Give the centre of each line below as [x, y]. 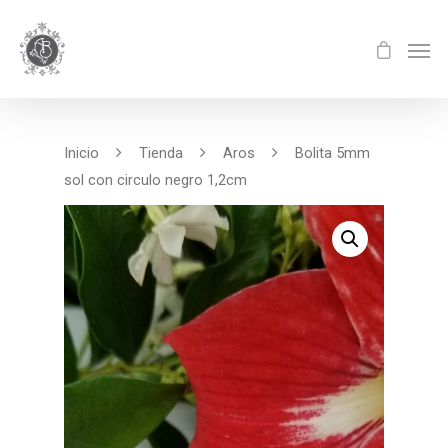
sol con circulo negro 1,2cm [155, 180]
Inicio [81, 152]
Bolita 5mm [330, 152]
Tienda [161, 152]
